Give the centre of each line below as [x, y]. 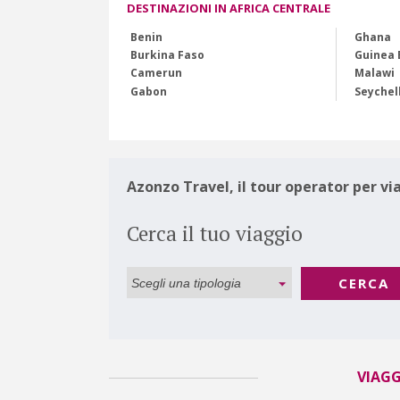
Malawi [374, 73]
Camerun [157, 73]
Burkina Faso [168, 54]
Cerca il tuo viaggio [215, 234]
